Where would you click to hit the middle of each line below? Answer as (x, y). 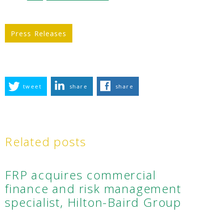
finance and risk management (93, 189)
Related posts (46, 142)
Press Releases (39, 33)
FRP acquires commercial (81, 175)
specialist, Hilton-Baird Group (93, 202)
